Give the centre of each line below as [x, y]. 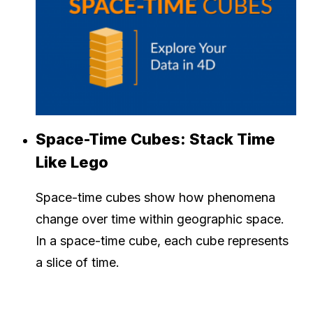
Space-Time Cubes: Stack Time [155, 139]
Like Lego [72, 162]
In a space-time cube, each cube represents [162, 241]
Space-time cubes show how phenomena [155, 198]
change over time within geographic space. [160, 219]
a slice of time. [78, 263]
